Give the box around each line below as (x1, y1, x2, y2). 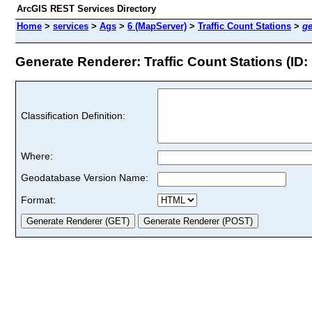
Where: (21, 150, 53, 162)
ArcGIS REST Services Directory (17, 3, 156, 14)
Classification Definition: (21, 109, 125, 121)
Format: (21, 194, 56, 205)
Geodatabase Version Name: (21, 171, 148, 183)
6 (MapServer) (127, 21, 187, 31)
